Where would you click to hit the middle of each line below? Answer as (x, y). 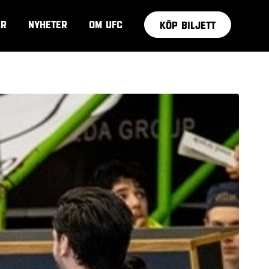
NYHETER (48, 24)
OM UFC (106, 24)
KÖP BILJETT (188, 25)
